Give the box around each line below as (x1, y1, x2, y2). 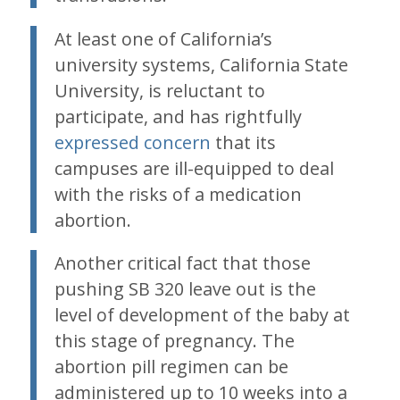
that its (210, 129, 276, 154)
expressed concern (54, 129, 211, 154)
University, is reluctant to (54, 78, 265, 103)
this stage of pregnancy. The (54, 329, 295, 354)
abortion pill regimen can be (54, 354, 288, 379)
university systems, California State (54, 52, 348, 77)
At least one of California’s (54, 26, 272, 51)
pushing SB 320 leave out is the (54, 277, 316, 302)
